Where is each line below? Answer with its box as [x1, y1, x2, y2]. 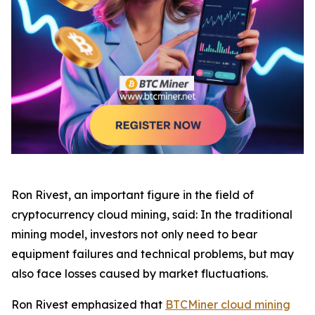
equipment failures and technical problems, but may [11, 247, 294, 261]
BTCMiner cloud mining [165, 297, 290, 311]
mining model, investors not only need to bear [11, 227, 257, 241]
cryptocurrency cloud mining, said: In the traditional [11, 207, 292, 221]
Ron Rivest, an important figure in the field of [11, 188, 254, 202]
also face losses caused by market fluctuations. [11, 266, 268, 281]
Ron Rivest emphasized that [11, 297, 165, 311]
